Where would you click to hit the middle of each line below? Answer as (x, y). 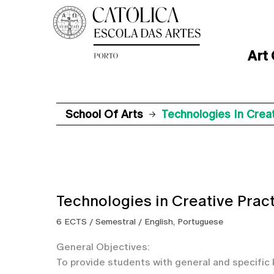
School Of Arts (104, 114)
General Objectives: (103, 247)
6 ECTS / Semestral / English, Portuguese (140, 221)
